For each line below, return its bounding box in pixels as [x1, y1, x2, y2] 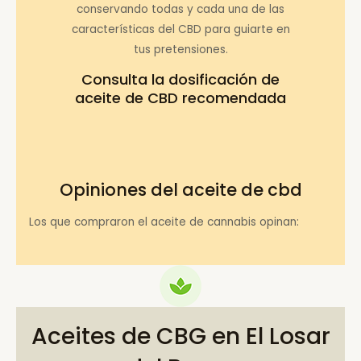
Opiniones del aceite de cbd [59, 177, 302, 201]
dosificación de [168, 69, 280, 90]
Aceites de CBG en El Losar [31, 320, 330, 352]
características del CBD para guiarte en [71, 21, 290, 37]
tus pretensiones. [133, 41, 228, 57]
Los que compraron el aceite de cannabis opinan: [29, 214, 300, 230]
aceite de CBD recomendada [75, 88, 286, 109]
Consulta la [81, 69, 168, 90]
